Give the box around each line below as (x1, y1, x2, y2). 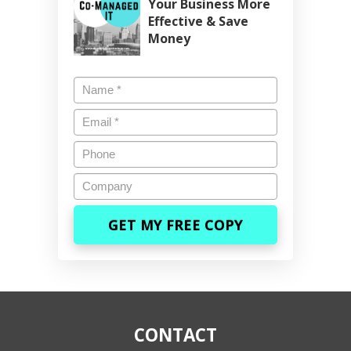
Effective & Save (148, 13, 248, 31)
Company (74, 172, 137, 190)
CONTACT (133, 322, 217, 347)
